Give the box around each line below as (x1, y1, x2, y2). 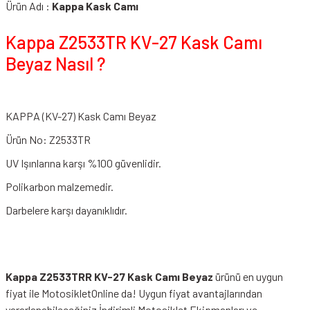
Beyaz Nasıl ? (6, 53, 105, 74)
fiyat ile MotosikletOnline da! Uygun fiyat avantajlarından (6, 286, 262, 300)
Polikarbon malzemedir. (6, 180, 113, 193)
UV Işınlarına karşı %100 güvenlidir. (6, 156, 161, 170)
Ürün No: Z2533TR (6, 133, 91, 146)
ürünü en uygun (215, 270, 283, 283)
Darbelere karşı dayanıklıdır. (6, 203, 127, 217)
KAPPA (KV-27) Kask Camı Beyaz (6, 109, 156, 122)
